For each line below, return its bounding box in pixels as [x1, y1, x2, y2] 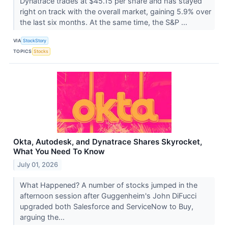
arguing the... [19, 212, 67, 221]
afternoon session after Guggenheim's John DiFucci [19, 191, 196, 200]
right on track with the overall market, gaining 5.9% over [19, 7, 211, 16]
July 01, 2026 [17, 160, 59, 168]
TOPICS [13, 48, 32, 54]
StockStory [23, 37, 47, 43]
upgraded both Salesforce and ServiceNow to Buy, [19, 202, 193, 211]
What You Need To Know [13, 147, 105, 157]
